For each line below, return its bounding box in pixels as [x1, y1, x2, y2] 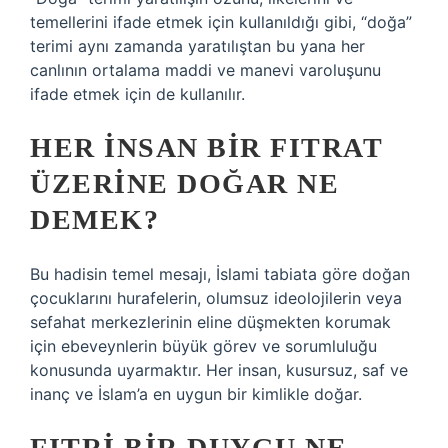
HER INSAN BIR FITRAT [30, 132, 382, 163]
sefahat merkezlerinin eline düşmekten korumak [30, 312, 391, 332]
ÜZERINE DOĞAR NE [30, 168, 339, 199]
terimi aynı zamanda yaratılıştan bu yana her [30, 36, 365, 56]
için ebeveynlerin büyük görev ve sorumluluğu [30, 336, 377, 356]
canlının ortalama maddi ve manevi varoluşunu [30, 60, 381, 80]
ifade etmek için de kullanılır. [30, 84, 245, 104]
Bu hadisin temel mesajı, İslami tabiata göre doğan [30, 264, 410, 284]
